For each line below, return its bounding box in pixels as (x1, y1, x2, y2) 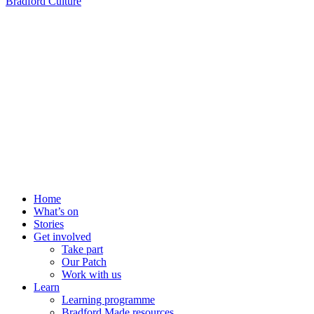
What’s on (34, 205, 78, 218)
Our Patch (62, 256, 107, 268)
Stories (34, 218, 64, 231)
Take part (62, 243, 103, 256)
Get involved (34, 231, 91, 243)
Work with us (62, 268, 121, 281)
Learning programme (62, 294, 155, 306)
